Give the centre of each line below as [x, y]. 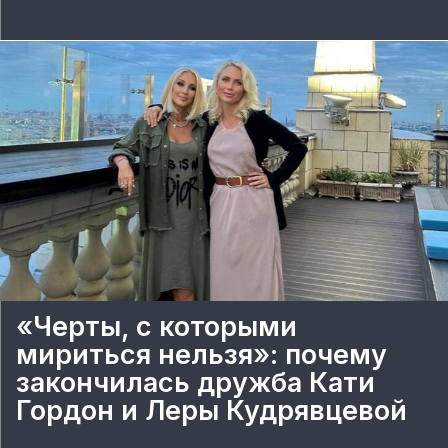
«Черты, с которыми [156, 326]
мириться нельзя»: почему [201, 354]
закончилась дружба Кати [195, 382]
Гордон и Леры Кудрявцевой [211, 410]
